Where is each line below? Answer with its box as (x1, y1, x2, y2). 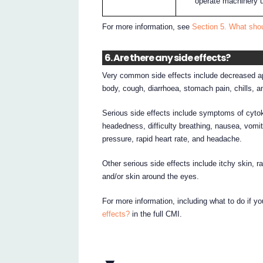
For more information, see (102, 22, 193, 31)
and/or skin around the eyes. (102, 172, 200, 181)
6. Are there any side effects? (104, 51, 230, 65)
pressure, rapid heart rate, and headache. (102, 134, 242, 144)
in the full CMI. (130, 210, 183, 219)
